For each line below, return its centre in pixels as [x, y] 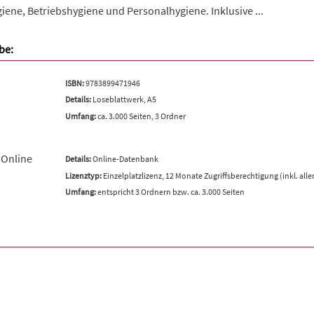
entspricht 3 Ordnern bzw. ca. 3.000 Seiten [170, 192]
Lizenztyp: [83, 175]
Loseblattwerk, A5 [123, 99]
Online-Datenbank [124, 159]
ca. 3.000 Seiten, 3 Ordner [141, 116]
